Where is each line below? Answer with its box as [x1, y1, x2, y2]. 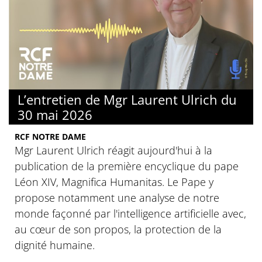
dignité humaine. [15, 238, 95, 253]
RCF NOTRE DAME [15, 131, 86, 143]
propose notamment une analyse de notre [15, 191, 219, 205]
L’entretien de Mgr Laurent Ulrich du [18, 91, 237, 109]
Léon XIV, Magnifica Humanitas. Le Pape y [15, 175, 213, 189]
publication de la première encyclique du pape [15, 159, 239, 174]
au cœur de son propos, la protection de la [15, 222, 222, 237]
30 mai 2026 [18, 106, 92, 124]
